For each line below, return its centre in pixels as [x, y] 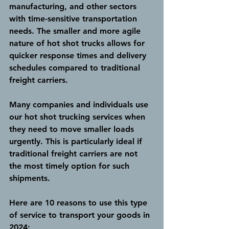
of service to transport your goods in [81, 215]
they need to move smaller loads [73, 129]
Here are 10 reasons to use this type [79, 202]
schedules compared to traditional [76, 67]
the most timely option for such [71, 166]
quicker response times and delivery [79, 55]
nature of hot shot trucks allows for [78, 43]
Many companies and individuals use [80, 104]
